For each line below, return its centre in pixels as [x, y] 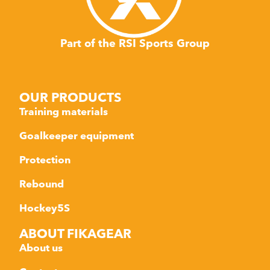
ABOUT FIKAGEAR [76, 234]
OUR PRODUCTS [71, 98]
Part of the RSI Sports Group [135, 43]
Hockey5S [45, 208]
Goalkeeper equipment [77, 136]
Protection [45, 160]
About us [41, 248]
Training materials [64, 111]
